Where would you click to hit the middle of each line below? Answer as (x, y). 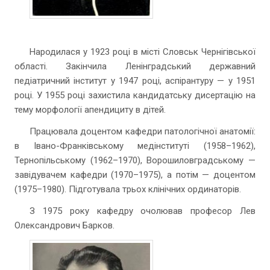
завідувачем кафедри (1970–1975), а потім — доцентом (135, 175)
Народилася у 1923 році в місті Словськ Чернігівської (143, 52)
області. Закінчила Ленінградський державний (135, 66)
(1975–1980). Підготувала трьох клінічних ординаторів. (128, 189)
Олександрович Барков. (64, 225)
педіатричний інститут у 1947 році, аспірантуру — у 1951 (135, 81)
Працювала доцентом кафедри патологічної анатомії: (143, 131)
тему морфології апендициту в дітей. (90, 110)
